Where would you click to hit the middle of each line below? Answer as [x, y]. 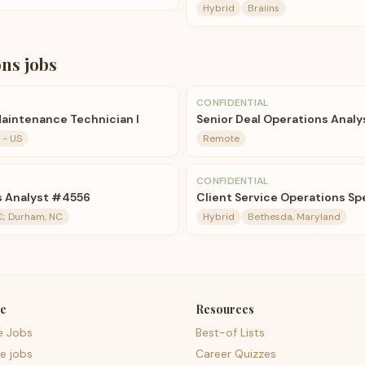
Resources [225, 309]
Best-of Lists [230, 332]
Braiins [264, 8]
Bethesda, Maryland [294, 217]
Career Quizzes [236, 354]
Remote [221, 139]
